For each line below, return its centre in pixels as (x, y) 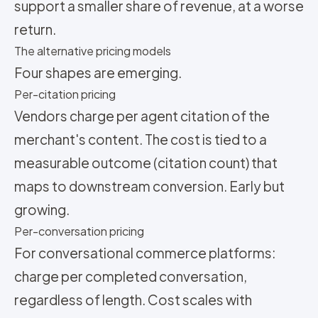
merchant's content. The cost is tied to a (141, 139)
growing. (42, 209)
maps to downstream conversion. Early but (149, 186)
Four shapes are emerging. (98, 72)
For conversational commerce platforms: (145, 253)
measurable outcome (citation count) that (146, 163)
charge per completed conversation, (131, 276)
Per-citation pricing (65, 94)
